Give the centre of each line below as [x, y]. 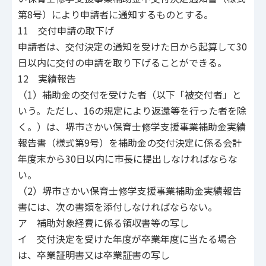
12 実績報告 [47, 79]
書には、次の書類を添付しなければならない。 [118, 207]
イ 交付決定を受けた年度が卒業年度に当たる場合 [127, 239]
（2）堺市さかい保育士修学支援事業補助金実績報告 [130, 191]
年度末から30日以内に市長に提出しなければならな [128, 159]
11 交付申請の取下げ [66, 31]
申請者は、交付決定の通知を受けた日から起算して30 [132, 47]
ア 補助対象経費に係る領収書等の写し [103, 223]
